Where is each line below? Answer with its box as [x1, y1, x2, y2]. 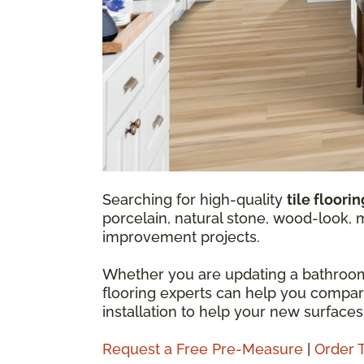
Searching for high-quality [102, 190, 287, 208]
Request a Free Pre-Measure [102, 340, 303, 357]
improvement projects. [102, 227, 260, 245]
